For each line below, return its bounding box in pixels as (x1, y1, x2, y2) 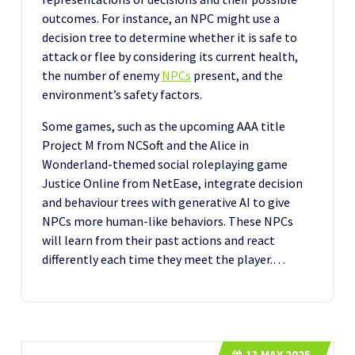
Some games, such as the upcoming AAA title (42, 117, 285, 134)
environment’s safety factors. (42, 86, 202, 102)
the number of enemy (42, 67, 162, 83)
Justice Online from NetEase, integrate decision (42, 174, 303, 191)
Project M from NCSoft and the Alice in (42, 136, 249, 153)
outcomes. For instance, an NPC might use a (42, 10, 280, 26)
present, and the (191, 67, 283, 83)
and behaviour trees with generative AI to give (42, 193, 290, 210)
